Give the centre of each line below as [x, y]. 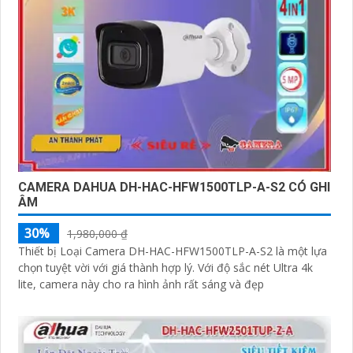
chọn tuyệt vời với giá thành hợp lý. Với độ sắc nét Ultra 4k [108, 267]
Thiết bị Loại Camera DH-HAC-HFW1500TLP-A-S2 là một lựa [173, 251]
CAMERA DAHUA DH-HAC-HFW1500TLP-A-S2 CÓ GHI [174, 187]
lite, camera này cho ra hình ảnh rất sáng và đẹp [141, 284]
